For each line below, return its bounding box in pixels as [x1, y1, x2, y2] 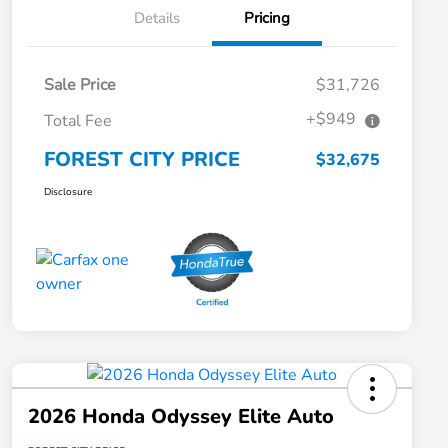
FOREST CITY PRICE [44, 146, 240, 174]
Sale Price [44, 74, 116, 97]
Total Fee [44, 110, 112, 133]
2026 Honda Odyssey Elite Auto [28, 403, 334, 431]
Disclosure [44, 185, 92, 200]
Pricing [244, 8, 290, 29]
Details [134, 8, 180, 29]
